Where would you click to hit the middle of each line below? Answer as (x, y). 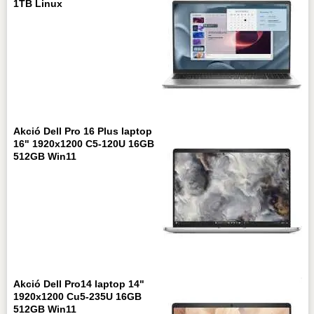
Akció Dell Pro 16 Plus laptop (82, 131)
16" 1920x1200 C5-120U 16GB (83, 144)
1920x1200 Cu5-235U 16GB (77, 297)
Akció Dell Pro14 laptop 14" (78, 284)
